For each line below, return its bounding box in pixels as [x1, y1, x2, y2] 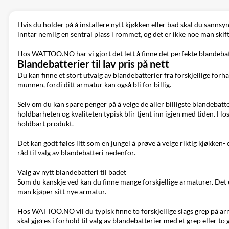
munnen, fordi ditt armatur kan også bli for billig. [17, 80, 171, 89]
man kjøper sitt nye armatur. [17, 187, 106, 196]
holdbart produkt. [17, 119, 74, 128]
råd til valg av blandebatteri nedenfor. [17, 148, 135, 157]
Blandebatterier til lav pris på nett [17, 58, 169, 70]
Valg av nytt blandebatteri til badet [17, 168, 126, 176]
